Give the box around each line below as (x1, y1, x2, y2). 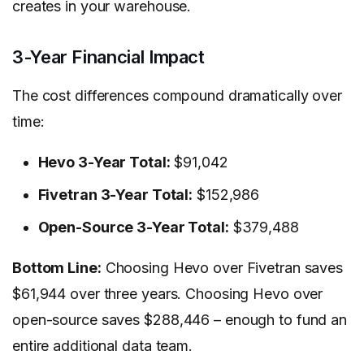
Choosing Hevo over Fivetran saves (101, 259, 344, 277)
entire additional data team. (12, 337, 193, 355)
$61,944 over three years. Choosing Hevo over (12, 285, 323, 303)
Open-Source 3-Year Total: (37, 219, 229, 236)
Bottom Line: (12, 259, 102, 277)
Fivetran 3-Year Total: (37, 186, 193, 204)
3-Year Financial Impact (12, 46, 205, 68)
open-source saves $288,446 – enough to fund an (12, 311, 348, 329)
